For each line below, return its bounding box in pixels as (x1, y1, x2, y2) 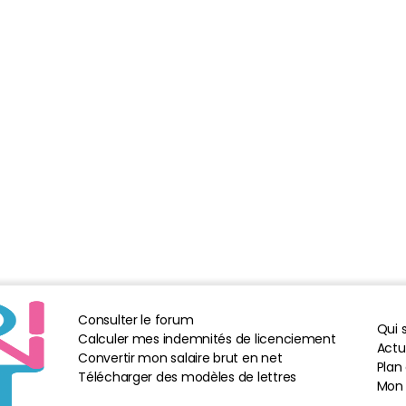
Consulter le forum (78, 310, 194, 329)
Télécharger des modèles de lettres (78, 367, 296, 386)
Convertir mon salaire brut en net (78, 348, 283, 367)
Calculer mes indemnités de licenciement (78, 329, 336, 348)
